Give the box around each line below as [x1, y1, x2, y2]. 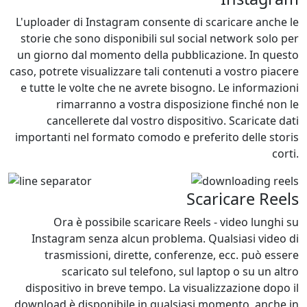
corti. [272, 146, 299, 161]
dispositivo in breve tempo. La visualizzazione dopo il [25, 280, 299, 295]
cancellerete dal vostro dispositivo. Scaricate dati [47, 113, 299, 128]
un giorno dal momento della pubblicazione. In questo [17, 47, 299, 62]
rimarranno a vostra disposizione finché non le [56, 97, 299, 112]
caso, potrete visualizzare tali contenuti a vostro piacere [10, 64, 299, 79]
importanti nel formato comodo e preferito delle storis [15, 130, 299, 145]
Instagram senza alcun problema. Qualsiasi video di [32, 231, 299, 246]
